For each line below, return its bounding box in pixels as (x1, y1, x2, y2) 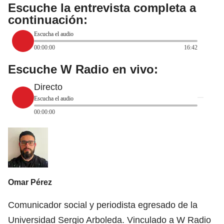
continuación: (8, 12, 87, 26)
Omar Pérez (8, 178, 52, 187)
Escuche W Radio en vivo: (8, 62, 158, 76)
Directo (34, 81, 62, 92)
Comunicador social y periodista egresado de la (8, 200, 197, 210)
